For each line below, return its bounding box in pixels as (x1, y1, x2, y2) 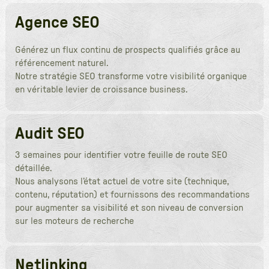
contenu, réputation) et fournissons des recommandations (14, 189, 250, 199)
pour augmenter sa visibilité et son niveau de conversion (14, 202, 243, 213)
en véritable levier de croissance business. (14, 84, 187, 94)
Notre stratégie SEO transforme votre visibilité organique (14, 71, 247, 81)
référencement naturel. (14, 58, 108, 68)
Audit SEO (14, 124, 85, 142)
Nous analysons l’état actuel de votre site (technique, (14, 176, 229, 186)
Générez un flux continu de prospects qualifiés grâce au (14, 44, 240, 55)
